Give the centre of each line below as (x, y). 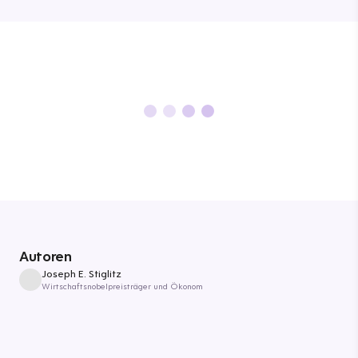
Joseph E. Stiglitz (82, 273)
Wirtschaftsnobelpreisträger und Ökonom (122, 286)
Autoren (46, 256)
